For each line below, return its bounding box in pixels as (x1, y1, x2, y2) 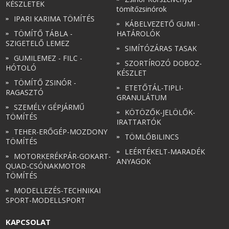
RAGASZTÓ (6, 87, 44, 97)
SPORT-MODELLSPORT (6, 195, 86, 205)
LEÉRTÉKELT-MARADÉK (125, 146, 205, 156)
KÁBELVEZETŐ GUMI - (125, 18, 200, 29)
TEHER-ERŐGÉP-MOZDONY (14, 126, 108, 136)
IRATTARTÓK (117, 117, 162, 127)
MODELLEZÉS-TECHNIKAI (14, 185, 101, 195)
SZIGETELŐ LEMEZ (6, 38, 70, 48)
